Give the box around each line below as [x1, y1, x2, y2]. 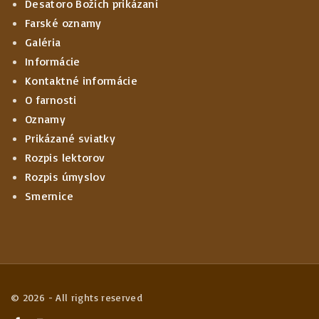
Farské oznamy [25, 16, 102, 30]
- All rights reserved [45, 291, 143, 303]
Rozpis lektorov [25, 150, 105, 164]
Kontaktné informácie [25, 73, 138, 88]
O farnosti [25, 93, 77, 107]
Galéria [25, 35, 61, 49]
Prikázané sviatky [25, 131, 116, 145]
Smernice [25, 189, 73, 203]
